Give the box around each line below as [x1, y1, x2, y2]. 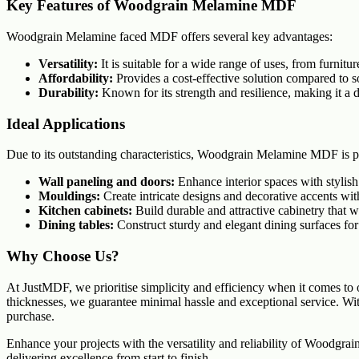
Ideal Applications [6, 115, 125, 132]
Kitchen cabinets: [38, 204, 132, 218]
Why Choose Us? [6, 248, 119, 264]
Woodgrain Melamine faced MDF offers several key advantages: [6, 29, 333, 43]
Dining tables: [38, 218, 114, 232]
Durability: [38, 85, 99, 99]
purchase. [6, 309, 54, 323]
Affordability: [38, 71, 113, 85]
